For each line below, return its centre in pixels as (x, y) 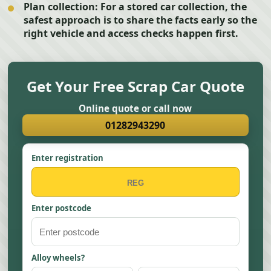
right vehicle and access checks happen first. (131, 33)
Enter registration (68, 158)
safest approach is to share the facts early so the (141, 20)
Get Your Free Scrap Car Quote (135, 86)
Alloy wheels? (58, 258)
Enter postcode (62, 208)
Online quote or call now (135, 108)
